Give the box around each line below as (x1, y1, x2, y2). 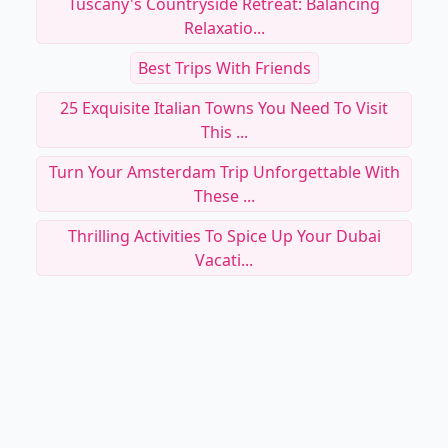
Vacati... (195, 249, 253, 271)
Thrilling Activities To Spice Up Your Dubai (67, 225, 381, 247)
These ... (193, 185, 255, 207)
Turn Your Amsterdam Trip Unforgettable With (48, 161, 400, 183)
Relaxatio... (183, 17, 265, 39)
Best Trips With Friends (137, 57, 311, 79)
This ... (200, 121, 248, 143)
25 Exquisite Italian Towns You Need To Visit (60, 97, 388, 119)
